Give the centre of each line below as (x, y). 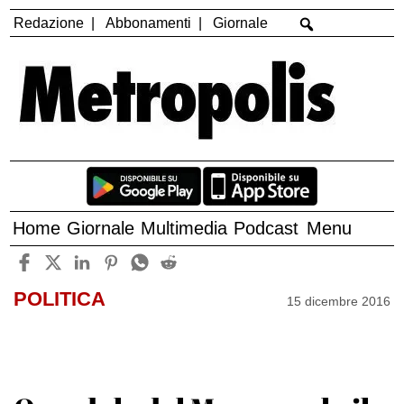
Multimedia (184, 229)
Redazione (49, 23)
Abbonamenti (149, 23)
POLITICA (59, 299)
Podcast (266, 229)
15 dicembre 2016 (339, 301)
